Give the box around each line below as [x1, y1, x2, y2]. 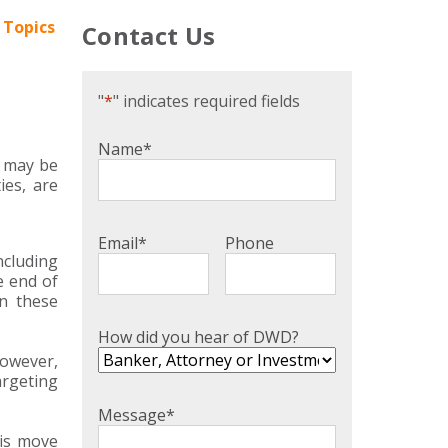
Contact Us [82, 19, 216, 53]
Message [98, 404, 166, 427]
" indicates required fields [113, 90, 300, 113]
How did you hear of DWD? [98, 326, 299, 349]
